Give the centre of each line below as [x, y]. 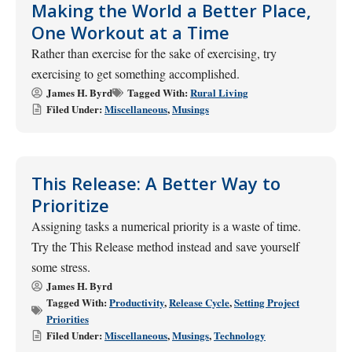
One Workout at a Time [130, 32]
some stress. [61, 267]
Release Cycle [199, 302]
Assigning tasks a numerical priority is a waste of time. [166, 226]
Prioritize [70, 205]
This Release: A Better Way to [156, 183]
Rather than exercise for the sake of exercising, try [154, 53]
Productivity [137, 302]
